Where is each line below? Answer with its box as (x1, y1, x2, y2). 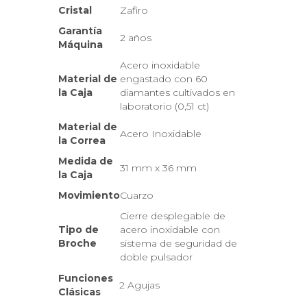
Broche (58, 237, 97, 249)
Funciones (58, 272, 113, 284)
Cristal (58, 4, 92, 16)
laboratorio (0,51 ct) (120, 100, 209, 112)
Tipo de (58, 223, 99, 236)
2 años (120, 32, 151, 44)
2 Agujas (119, 279, 160, 291)
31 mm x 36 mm (120, 162, 197, 174)
